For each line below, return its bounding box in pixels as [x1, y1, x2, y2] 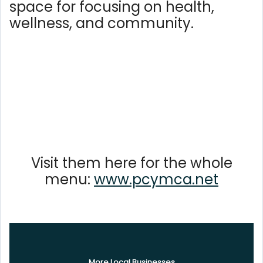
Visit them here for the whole [31, 153, 232, 173]
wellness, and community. [9, 14, 197, 33]
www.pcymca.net [94, 170, 218, 190]
